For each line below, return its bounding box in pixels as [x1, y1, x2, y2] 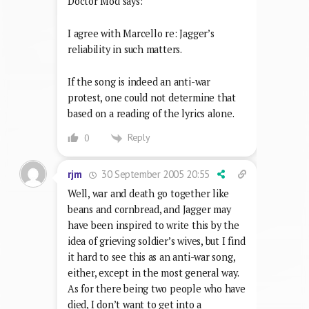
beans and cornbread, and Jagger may [68, 202, 231, 216]
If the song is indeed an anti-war [68, 75, 210, 89]
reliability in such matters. [68, 43, 182, 57]
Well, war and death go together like [68, 186, 230, 200]
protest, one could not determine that [68, 91, 237, 105]
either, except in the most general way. [68, 266, 239, 279]
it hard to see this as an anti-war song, [68, 250, 235, 263]
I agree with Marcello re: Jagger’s [68, 27, 215, 41]
